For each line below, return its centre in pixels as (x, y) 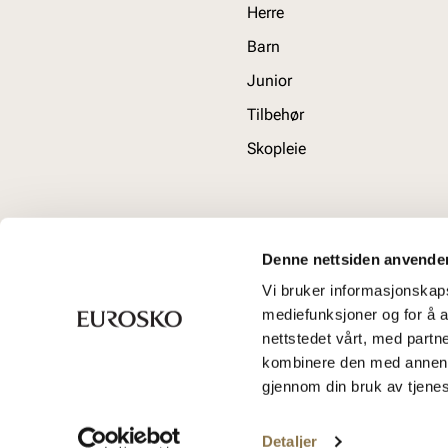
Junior (269, 80)
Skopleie (276, 148)
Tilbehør (275, 114)
